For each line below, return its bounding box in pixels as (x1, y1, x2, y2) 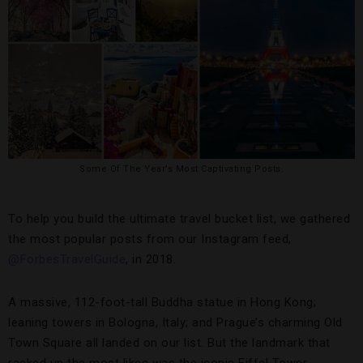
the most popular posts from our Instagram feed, (8, 232, 292, 247)
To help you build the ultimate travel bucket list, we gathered (8, 211, 350, 227)
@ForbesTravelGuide (8, 252, 126, 267)
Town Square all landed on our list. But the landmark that (8, 335, 331, 351)
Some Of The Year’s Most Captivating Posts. (79, 164, 284, 175)
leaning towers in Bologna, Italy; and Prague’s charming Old (8, 315, 343, 331)
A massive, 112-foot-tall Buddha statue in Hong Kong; (8, 295, 316, 310)
